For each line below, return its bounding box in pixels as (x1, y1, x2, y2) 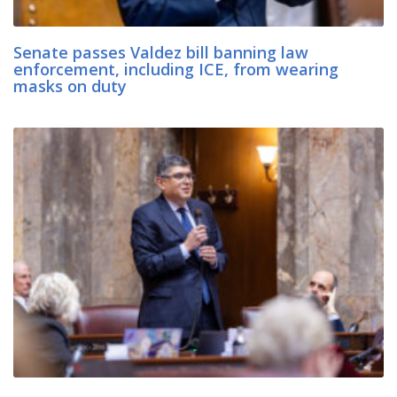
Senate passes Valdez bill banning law (13, 42, 308, 64)
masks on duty (13, 75, 131, 97)
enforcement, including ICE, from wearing (13, 58, 339, 81)
